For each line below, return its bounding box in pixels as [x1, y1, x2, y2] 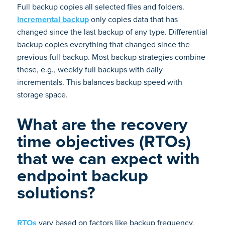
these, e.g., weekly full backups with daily [17, 64, 163, 75]
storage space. [17, 89, 68, 100]
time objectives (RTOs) [17, 129, 191, 154]
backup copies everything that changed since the [17, 39, 190, 50]
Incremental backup [17, 14, 89, 25]
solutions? [17, 180, 95, 205]
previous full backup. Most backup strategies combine [17, 51, 205, 63]
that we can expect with [17, 146, 200, 171]
